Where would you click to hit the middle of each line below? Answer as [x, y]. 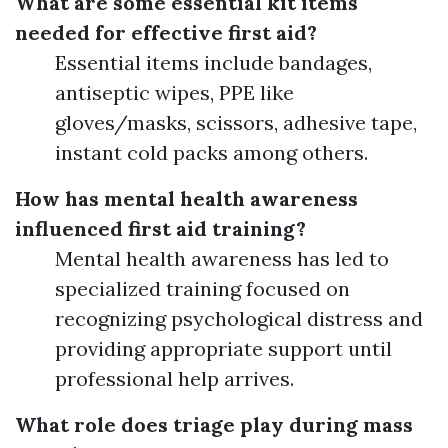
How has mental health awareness [186, 198]
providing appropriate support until [223, 348]
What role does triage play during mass [214, 424]
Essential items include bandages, [213, 62]
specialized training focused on [202, 288]
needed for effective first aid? [166, 32]
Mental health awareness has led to [222, 258]
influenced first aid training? [160, 228]
